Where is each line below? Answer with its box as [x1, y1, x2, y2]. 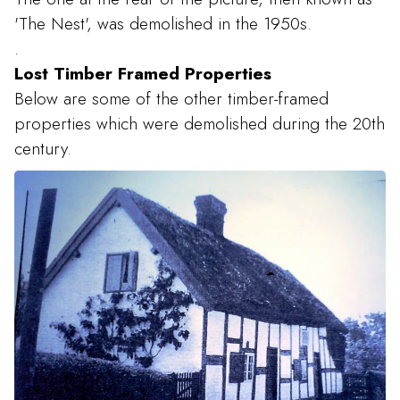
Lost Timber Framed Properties [14, 60, 271, 86]
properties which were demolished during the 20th [14, 110, 385, 136]
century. [14, 135, 71, 161]
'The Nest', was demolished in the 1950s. [14, 10, 312, 36]
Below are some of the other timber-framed [14, 85, 329, 111]
